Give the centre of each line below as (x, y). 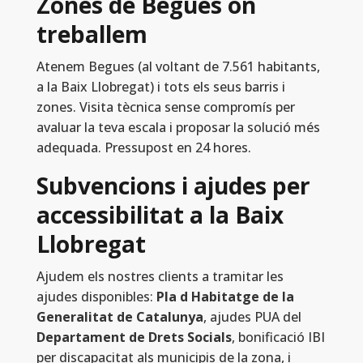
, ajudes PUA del (252, 317)
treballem (92, 34)
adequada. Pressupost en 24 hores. (143, 148)
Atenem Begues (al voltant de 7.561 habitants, (178, 67)
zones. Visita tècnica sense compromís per (165, 107)
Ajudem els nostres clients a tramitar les (160, 277)
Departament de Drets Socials (134, 337)
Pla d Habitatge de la (225, 297)
